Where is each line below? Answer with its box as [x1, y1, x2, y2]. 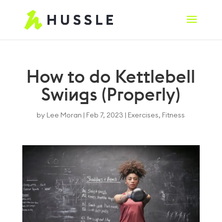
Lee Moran [47, 112, 82, 119]
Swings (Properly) [41, 83, 181, 106]
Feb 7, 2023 [86, 112, 124, 119]
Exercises [128, 112, 159, 119]
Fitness [162, 112, 185, 119]
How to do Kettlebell [26, 65, 196, 88]
